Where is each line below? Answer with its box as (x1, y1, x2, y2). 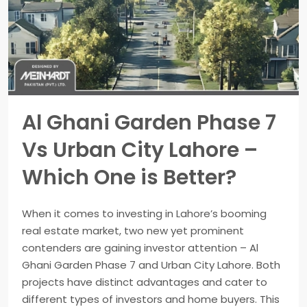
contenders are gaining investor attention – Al (22, 241, 258, 256)
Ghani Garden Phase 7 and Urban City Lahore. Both (22, 258, 280, 273)
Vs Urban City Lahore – (22, 136, 258, 165)
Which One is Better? (22, 163, 236, 193)
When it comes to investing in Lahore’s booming (22, 206, 267, 221)
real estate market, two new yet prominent (22, 223, 244, 238)
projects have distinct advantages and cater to (22, 275, 267, 290)
